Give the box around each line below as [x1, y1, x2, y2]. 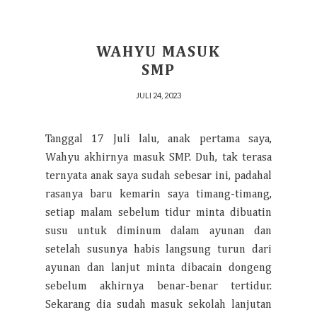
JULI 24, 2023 [136, 91, 181, 100]
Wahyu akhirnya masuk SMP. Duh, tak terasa [45, 152, 272, 163]
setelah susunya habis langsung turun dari [45, 244, 272, 255]
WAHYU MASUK [96, 45, 221, 60]
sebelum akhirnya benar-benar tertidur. [45, 281, 272, 292]
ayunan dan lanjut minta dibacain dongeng [45, 263, 272, 274]
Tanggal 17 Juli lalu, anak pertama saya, [45, 134, 272, 145]
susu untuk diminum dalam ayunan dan [45, 226, 272, 237]
